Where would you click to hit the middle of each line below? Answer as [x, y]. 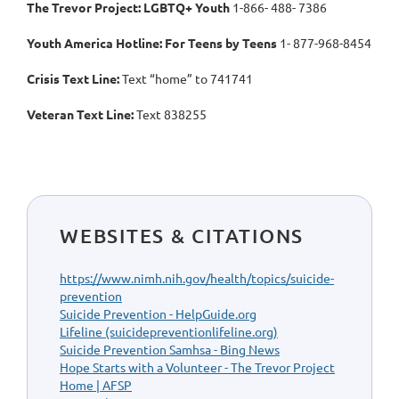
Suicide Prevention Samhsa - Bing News [170, 349]
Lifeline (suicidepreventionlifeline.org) [169, 331]
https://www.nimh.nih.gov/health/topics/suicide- [197, 277]
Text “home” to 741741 [186, 78]
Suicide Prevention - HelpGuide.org [158, 313]
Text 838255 [170, 114]
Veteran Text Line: [80, 114]
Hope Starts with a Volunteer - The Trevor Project [197, 366]
